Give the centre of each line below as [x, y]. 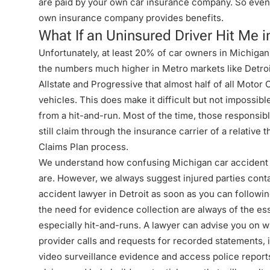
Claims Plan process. [83, 147]
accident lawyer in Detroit [94, 194]
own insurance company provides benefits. [131, 18]
